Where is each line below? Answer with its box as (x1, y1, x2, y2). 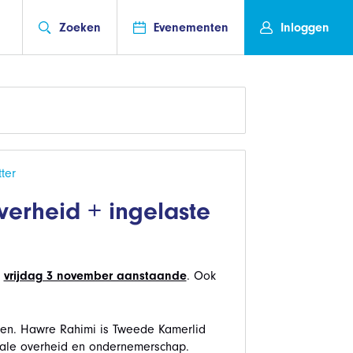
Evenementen (154, 20, 229, 35)
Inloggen (281, 20, 329, 35)
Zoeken (59, 20, 101, 35)
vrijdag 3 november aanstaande (3, 269, 187, 283)
